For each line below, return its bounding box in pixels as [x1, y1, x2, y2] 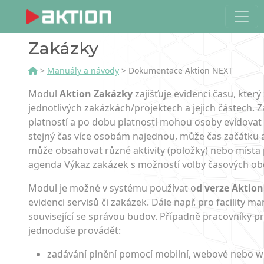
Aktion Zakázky [60, 87, 133, 100]
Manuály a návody [47, 65, 119, 76]
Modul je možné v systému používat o [28, 181, 196, 194]
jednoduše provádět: [28, 224, 121, 237]
